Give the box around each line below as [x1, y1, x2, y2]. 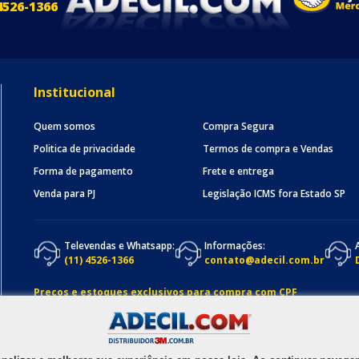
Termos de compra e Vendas [202, 142, 333, 156]
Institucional [34, 83, 115, 102]
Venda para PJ [34, 187, 95, 201]
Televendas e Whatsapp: [63, 239, 175, 253]
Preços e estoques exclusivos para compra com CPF [34, 285, 297, 300]
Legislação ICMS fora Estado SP [202, 187, 345, 201]
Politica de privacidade [34, 142, 135, 156]
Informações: [204, 239, 265, 253]
